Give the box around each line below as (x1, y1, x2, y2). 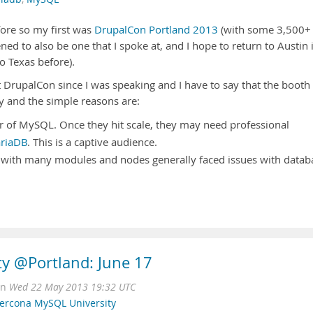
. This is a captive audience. (27, 136, 157, 149)
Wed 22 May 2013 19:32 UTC (9, 281, 136, 293)
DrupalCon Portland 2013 (94, 23, 218, 36)
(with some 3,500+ (218, 23, 311, 36)
